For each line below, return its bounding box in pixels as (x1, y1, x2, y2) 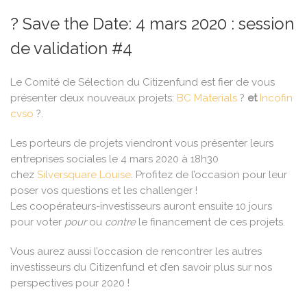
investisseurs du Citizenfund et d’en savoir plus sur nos (10, 261, 272, 274)
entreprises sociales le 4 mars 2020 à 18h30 (10, 153, 219, 166)
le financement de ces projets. (138, 216, 285, 229)
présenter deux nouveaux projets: (10, 92, 177, 105)
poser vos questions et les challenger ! (10, 184, 197, 197)
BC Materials (177, 92, 237, 105)
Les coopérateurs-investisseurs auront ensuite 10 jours (10, 200, 272, 213)
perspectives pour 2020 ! (10, 277, 130, 290)
